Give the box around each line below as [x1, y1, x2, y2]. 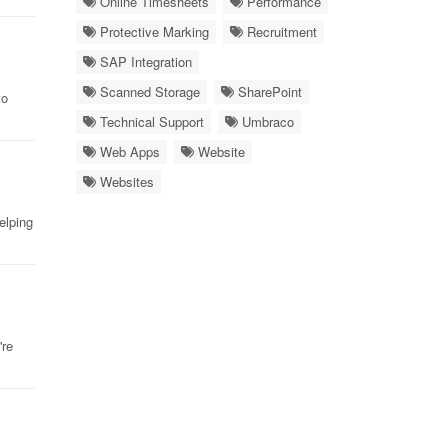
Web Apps [96, 142, 160, 161]
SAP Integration [96, 52, 192, 71]
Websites [96, 172, 154, 191]
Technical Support [96, 112, 204, 131]
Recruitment [243, 22, 317, 41]
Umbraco [238, 112, 294, 131]
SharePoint [234, 82, 302, 101]
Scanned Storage [96, 82, 200, 101]
